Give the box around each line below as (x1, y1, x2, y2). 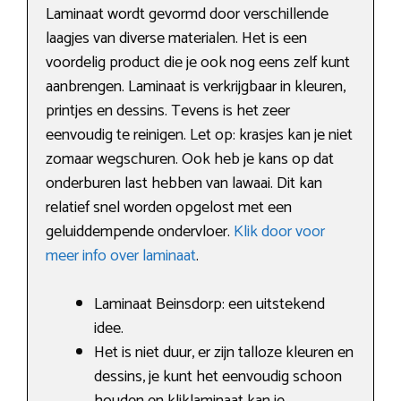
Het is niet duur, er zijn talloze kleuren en (94, 339, 354, 367)
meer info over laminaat (46, 243, 196, 270)
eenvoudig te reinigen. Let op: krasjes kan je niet (46, 122, 353, 149)
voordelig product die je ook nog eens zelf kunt (46, 49, 350, 77)
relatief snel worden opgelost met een (46, 194, 292, 222)
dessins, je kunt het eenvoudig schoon (94, 363, 342, 391)
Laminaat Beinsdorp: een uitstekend (94, 291, 325, 319)
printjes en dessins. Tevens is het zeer (46, 98, 290, 125)
